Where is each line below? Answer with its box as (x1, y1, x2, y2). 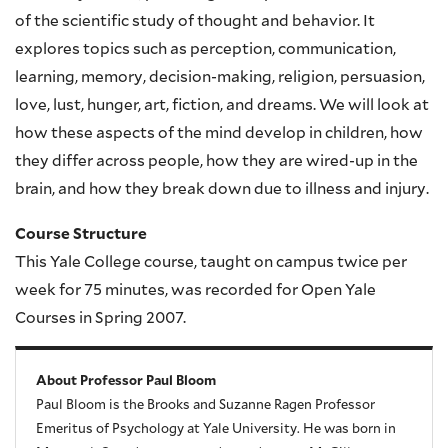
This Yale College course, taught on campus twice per (15, 255, 407, 271)
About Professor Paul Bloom (36, 375, 216, 389)
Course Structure (15, 227, 147, 243)
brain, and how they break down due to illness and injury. (15, 182, 429, 198)
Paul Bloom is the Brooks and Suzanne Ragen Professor (36, 399, 375, 413)
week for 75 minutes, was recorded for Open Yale (15, 283, 376, 299)
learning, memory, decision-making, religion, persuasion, (15, 70, 425, 86)
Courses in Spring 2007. (15, 311, 186, 327)
